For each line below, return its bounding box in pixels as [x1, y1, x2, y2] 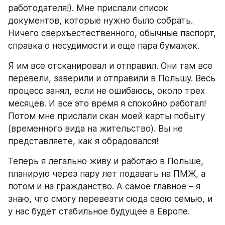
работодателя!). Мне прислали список [8, 3, 168, 13]
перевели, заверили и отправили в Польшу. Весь [8, 73, 215, 83]
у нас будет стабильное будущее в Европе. [8, 206, 190, 216]
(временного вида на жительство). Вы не [8, 123, 183, 134]
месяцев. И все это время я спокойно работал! [8, 98, 206, 108]
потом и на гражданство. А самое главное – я [8, 181, 200, 191]
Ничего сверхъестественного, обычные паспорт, [8, 28, 216, 38]
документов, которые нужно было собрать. [8, 15, 193, 26]
